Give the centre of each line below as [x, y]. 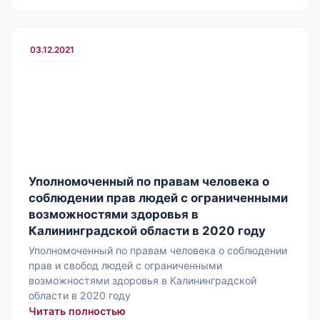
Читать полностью [77, 311]
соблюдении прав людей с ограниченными [158, 198]
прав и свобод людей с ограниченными [125, 265]
